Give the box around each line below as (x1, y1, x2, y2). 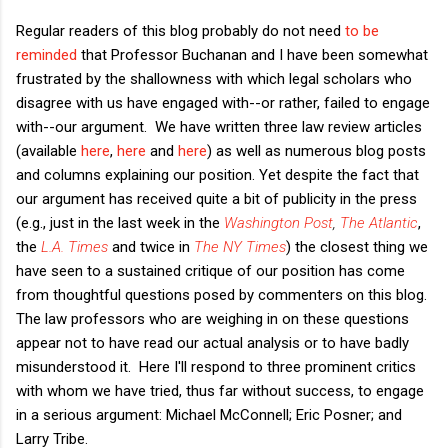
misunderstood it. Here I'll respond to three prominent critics (16, 357, 416, 376)
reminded (16, 45, 77, 64)
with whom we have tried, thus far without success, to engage (16, 381, 424, 400)
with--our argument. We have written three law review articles (16, 117, 422, 136)
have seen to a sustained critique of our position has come (16, 261, 405, 280)
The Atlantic (340, 213, 418, 232)
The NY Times (194, 237, 286, 256)
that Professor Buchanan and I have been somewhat (77, 45, 428, 64)
